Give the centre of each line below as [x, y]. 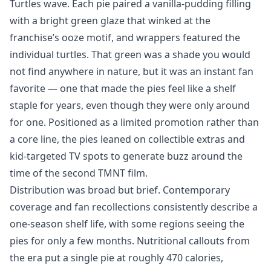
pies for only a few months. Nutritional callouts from [130, 241]
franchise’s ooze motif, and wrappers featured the [125, 38]
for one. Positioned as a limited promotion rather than [134, 122]
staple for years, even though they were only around [130, 105]
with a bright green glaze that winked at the [110, 21]
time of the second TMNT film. [79, 173]
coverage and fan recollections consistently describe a [134, 207]
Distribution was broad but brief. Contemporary [120, 190]
